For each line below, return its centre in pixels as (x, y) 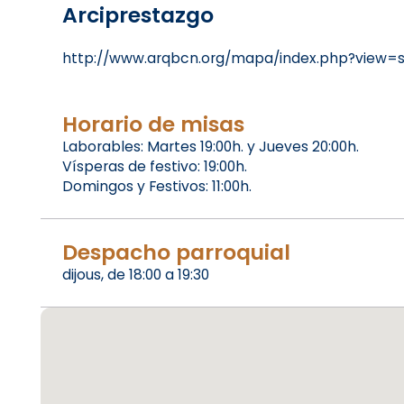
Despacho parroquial (176, 252)
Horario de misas (153, 124)
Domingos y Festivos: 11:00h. (156, 187)
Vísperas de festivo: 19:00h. (154, 167)
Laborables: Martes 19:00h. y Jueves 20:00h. (210, 147)
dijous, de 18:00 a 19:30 (135, 275)
